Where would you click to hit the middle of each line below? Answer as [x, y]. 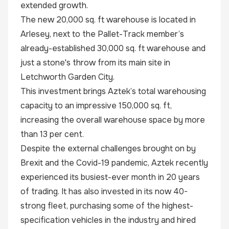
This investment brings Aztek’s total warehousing [113, 91]
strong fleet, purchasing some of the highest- [107, 206]
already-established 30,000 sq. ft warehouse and [113, 48]
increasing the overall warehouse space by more [113, 120]
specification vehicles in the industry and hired [108, 220]
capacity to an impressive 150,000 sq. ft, [96, 106]
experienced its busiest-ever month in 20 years [110, 177]
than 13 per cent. [52, 134]
